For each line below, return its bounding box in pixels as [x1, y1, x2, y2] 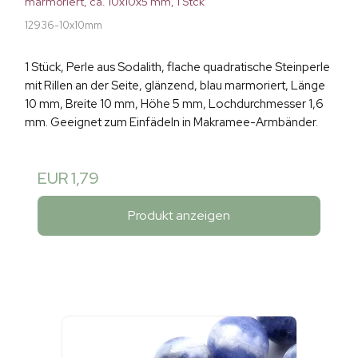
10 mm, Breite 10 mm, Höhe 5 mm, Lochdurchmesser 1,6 [25, 96, 324, 113]
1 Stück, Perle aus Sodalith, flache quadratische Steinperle [25, 59, 330, 76]
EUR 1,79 [38, 168, 99, 189]
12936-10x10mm [25, 18, 102, 33]
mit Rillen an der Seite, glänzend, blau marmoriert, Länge [25, 78, 325, 94]
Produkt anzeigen [128, 206, 230, 224]
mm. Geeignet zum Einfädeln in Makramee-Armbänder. [25, 114, 318, 131]
